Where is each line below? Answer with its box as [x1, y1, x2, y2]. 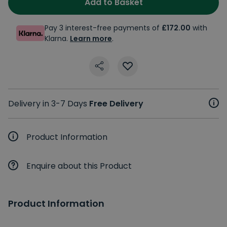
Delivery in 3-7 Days [8, 97, 89, 109]
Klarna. [45, 33, 70, 44]
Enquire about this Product [26, 160, 132, 172]
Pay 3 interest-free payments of [45, 22, 162, 33]
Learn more [70, 33, 112, 44]
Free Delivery [89, 97, 143, 109]
